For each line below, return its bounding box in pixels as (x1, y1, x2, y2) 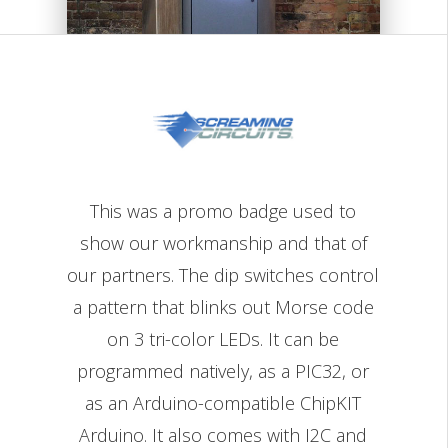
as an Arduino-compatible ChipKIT (85, 391, 362, 415)
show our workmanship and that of (79, 231, 367, 255)
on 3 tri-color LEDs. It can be (107, 327, 340, 351)
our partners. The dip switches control (67, 263, 380, 287)
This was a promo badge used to (90, 199, 357, 223)
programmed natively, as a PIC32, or (77, 359, 370, 383)
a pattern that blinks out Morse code (72, 295, 374, 319)
